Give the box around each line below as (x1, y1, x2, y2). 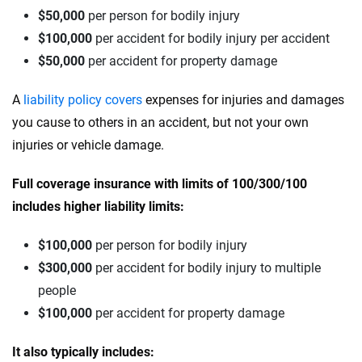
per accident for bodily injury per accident (92, 31, 330, 46)
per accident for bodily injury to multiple (92, 260, 321, 276)
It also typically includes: (12, 344, 154, 360)
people (38, 283, 76, 298)
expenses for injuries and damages (142, 92, 344, 107)
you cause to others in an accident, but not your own (12, 115, 309, 130)
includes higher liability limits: (12, 199, 184, 214)
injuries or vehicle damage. (12, 137, 164, 153)
